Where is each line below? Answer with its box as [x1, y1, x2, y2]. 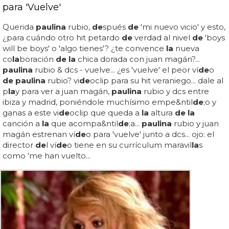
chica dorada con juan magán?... [76, 54, 200, 64]
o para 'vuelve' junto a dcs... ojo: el [86, 129, 214, 139]
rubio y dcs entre [142, 86, 209, 96]
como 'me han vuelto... [3, 150, 90, 161]
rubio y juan [172, 118, 219, 128]
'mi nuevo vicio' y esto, [139, 21, 225, 32]
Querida [3, 21, 36, 32]
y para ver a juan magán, [15, 86, 111, 96]
